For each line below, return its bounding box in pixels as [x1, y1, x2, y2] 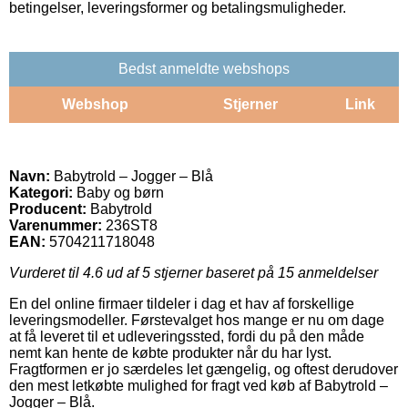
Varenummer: [9, 217, 102, 233]
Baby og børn [73, 184, 164, 200]
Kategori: [9, 184, 73, 200]
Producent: [9, 200, 87, 217]
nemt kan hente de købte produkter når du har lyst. [9, 344, 331, 361]
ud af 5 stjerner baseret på [103, 264, 278, 280]
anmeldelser [294, 264, 378, 280]
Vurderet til [9, 264, 83, 280]
